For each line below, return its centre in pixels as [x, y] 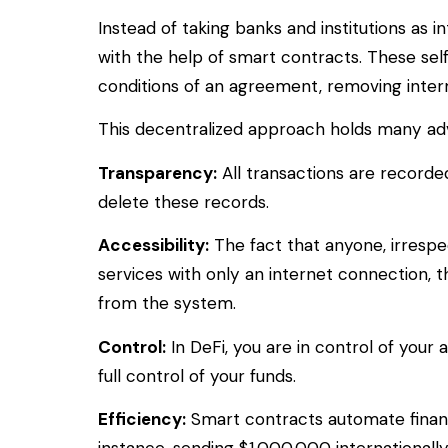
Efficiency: [142, 419]
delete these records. [183, 201]
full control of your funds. [197, 375]
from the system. [167, 303]
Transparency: [157, 172]
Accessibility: [153, 245]
